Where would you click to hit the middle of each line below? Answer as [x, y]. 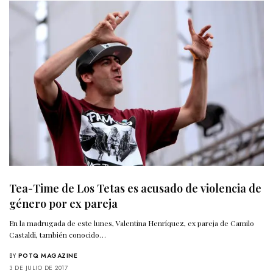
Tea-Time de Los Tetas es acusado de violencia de [135, 189]
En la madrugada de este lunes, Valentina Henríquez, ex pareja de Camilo [132, 223]
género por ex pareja [63, 204]
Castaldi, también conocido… [58, 235]
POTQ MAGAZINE [48, 256]
